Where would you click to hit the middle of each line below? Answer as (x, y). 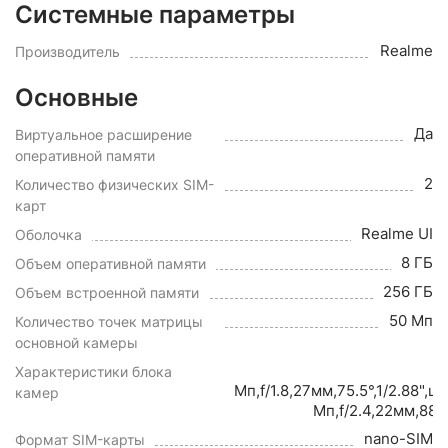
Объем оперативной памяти (110, 263)
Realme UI (397, 233)
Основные (76, 97)
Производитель (67, 51)
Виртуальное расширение (103, 134)
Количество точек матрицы (109, 321)
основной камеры (76, 342)
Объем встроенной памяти (107, 292)
